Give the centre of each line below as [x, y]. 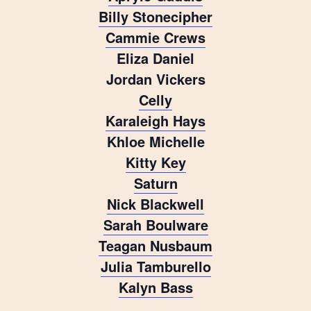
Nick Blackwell [155, 203]
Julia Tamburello [155, 266]
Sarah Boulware [155, 224]
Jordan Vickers [155, 78]
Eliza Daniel [155, 58]
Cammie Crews [155, 37]
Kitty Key [155, 162]
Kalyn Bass [155, 287]
